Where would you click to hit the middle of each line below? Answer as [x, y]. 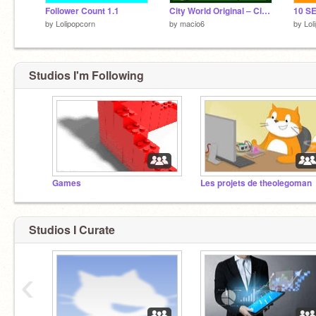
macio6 [192, 23]
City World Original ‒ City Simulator [266, 11]
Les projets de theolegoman [256, 183]
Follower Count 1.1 [82, 11]
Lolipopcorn [75, 23]
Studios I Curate [72, 229]
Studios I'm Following [86, 75]
